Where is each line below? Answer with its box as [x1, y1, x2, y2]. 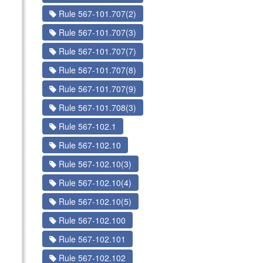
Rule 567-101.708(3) [56, 102, 136, 113]
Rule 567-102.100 [56, 214, 126, 226]
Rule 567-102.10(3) [56, 158, 131, 170]
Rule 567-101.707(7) [56, 45, 136, 57]
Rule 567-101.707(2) [56, 8, 136, 19]
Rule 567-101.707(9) [56, 83, 136, 95]
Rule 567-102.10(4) [56, 177, 131, 188]
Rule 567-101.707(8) [56, 64, 136, 76]
